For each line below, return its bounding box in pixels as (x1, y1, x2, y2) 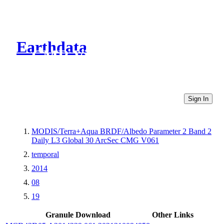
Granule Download (45, 210, 110, 219)
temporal (31, 149, 59, 158)
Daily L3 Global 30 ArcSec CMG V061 (31, 135, 159, 144)
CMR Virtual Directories (31, 46, 201, 65)
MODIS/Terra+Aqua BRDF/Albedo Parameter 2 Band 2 (31, 126, 211, 135)
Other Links (152, 210, 193, 219)
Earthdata (16, 38, 87, 56)
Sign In (188, 94, 208, 102)
